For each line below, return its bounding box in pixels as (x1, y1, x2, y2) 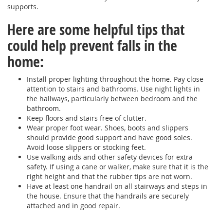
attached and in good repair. (27, 201, 120, 210)
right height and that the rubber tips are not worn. (27, 172, 192, 181)
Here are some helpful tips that (7, 19, 185, 39)
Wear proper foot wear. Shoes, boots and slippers (27, 123, 188, 132)
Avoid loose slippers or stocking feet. (27, 143, 146, 152)
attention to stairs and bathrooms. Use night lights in (27, 84, 200, 93)
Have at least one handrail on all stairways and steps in (27, 182, 207, 191)
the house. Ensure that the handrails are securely (27, 191, 189, 200)
